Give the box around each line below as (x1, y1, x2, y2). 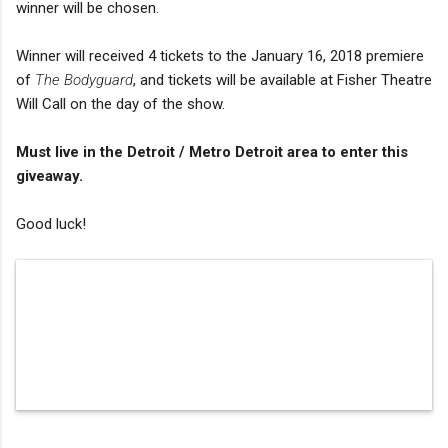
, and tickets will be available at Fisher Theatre (133, 70, 432, 89)
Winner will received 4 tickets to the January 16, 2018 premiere (16, 46, 424, 65)
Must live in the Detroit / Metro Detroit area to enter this (16, 142, 408, 161)
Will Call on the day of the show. (16, 94, 225, 113)
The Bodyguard (35, 70, 133, 89)
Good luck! (16, 214, 86, 233)
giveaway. (16, 166, 83, 185)
